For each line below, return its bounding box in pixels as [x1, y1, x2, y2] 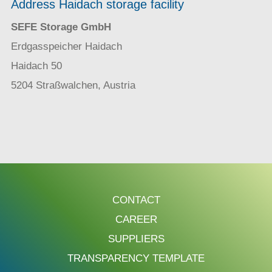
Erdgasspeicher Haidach [11, 41, 122, 53]
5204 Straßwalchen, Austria [11, 80, 135, 92]
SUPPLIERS [107, 233, 165, 245]
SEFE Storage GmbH [11, 21, 111, 33]
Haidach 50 [11, 60, 62, 72]
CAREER [115, 214, 157, 226]
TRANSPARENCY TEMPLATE [67, 253, 205, 265]
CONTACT [112, 194, 160, 206]
